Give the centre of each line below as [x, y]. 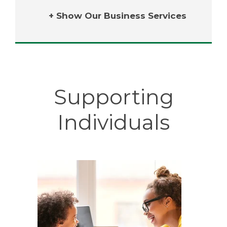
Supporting [113, 97]
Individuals [113, 122]
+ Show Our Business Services [117, 16]
